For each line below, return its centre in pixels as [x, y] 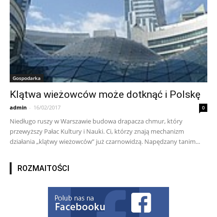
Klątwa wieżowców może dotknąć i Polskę [105, 94]
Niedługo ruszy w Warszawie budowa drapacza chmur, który [96, 121]
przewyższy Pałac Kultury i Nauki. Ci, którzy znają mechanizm [97, 131]
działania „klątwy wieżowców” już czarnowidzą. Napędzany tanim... [105, 141]
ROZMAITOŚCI [43, 168]
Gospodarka [27, 78]
